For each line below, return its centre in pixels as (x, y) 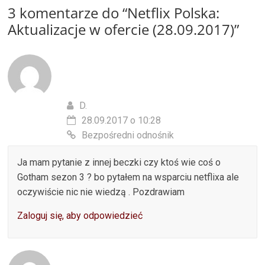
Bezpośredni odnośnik (128, 135)
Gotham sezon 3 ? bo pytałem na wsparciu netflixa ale (128, 177)
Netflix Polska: (174, 12)
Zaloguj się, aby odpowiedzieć (80, 215)
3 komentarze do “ (68, 12)
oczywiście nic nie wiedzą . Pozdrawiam (101, 192)
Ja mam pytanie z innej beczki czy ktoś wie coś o (119, 162)
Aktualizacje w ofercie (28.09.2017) (121, 29)
